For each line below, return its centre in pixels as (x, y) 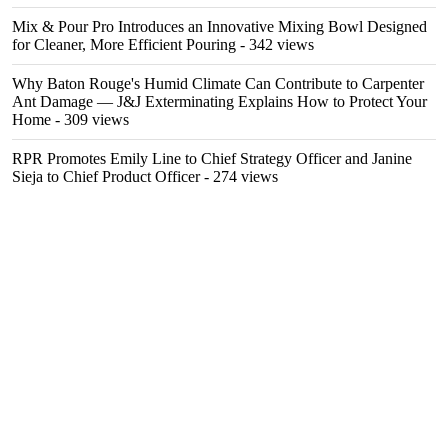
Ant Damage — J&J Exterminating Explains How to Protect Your (219, 101)
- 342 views (275, 44)
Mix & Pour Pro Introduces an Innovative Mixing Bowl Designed (219, 26)
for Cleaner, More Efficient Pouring (124, 44)
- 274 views (239, 176)
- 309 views (90, 119)
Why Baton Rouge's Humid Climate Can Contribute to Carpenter (218, 83)
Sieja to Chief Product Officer (106, 176)
